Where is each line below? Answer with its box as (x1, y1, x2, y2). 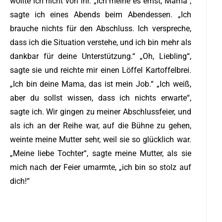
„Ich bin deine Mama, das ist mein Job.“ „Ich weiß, (10, 79, 191, 89)
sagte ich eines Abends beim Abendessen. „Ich (10, 9, 191, 19)
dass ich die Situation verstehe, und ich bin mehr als (10, 37, 191, 47)
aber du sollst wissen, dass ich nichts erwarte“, (10, 93, 191, 103)
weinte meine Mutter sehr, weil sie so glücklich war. (10, 134, 191, 144)
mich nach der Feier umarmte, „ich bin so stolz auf (10, 162, 191, 172)
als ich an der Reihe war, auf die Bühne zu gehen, (10, 120, 191, 130)
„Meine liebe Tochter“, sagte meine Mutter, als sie (10, 148, 191, 158)
